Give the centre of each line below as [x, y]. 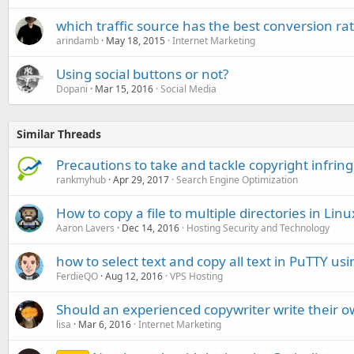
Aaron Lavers [85, 228]
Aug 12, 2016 [134, 276]
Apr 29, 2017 [141, 179]
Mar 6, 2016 [105, 324]
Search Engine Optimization [237, 179]
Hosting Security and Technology [258, 228]
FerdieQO [77, 276]
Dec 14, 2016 [151, 228]
